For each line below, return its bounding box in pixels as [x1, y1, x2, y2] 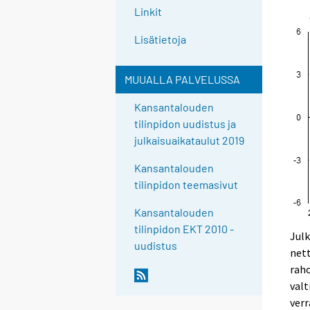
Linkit [134, 5, 163, 19]
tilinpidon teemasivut [134, 178, 239, 192]
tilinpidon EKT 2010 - [134, 222, 235, 236]
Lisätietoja [134, 33, 187, 46]
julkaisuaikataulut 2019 [134, 134, 245, 147]
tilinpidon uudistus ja [134, 117, 237, 131]
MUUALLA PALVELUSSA [124, 73, 240, 86]
